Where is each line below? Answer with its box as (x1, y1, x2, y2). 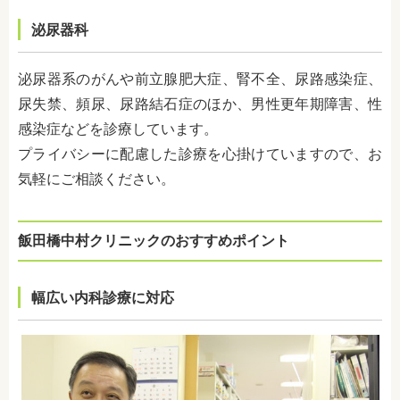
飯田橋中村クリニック (18, 232, 161, 250)
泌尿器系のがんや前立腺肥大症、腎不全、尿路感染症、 (18, 71, 382, 88)
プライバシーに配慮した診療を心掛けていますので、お (18, 146, 382, 163)
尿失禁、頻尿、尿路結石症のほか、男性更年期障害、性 (18, 96, 382, 113)
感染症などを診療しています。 (18, 121, 218, 138)
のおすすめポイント (161, 232, 289, 250)
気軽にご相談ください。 (18, 171, 175, 188)
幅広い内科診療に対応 (31, 289, 174, 307)
